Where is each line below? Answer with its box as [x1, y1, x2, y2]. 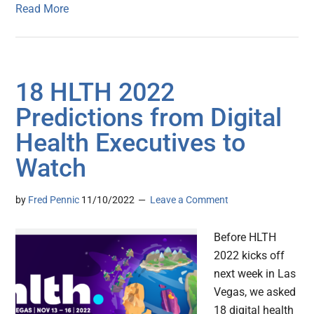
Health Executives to [15, 128, 246, 158]
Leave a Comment [150, 194, 229, 206]
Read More [15, 2, 69, 16]
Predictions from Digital [15, 103, 282, 133]
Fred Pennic [28, 194, 80, 206]
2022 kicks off [214, 249, 285, 263]
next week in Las [214, 267, 296, 281]
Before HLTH [214, 231, 277, 245]
